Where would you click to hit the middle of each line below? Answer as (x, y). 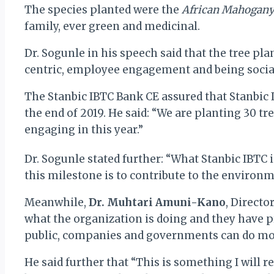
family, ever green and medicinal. (112, 27)
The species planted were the (103, 10)
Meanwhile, (57, 202)
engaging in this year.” (84, 130)
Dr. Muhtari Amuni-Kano (157, 202)
